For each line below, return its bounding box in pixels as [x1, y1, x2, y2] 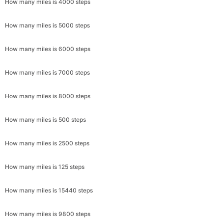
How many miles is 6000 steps [5, 45, 90, 53]
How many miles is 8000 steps [5, 92, 90, 100]
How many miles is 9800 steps [5, 210, 90, 218]
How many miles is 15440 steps [5, 187, 93, 194]
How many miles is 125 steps [5, 163, 84, 170]
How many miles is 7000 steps [5, 69, 90, 76]
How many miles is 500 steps [5, 116, 86, 123]
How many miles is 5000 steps [5, 22, 90, 29]
